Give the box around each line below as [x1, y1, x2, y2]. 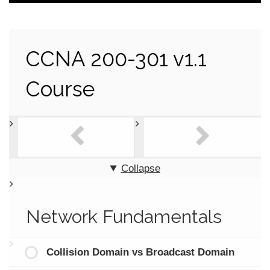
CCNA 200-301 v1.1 [25, 46, 207, 72]
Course [25, 77, 95, 102]
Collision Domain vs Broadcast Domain [46, 246, 234, 258]
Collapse [121, 162, 160, 174]
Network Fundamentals [25, 206, 222, 227]
